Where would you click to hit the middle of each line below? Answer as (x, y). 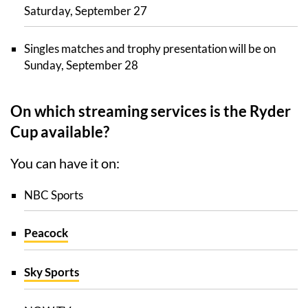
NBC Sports (54, 195)
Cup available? (60, 132)
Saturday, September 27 (86, 11)
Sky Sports (52, 272)
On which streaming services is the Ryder (151, 111)
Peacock (46, 233)
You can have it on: (65, 163)
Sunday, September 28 (81, 65)
